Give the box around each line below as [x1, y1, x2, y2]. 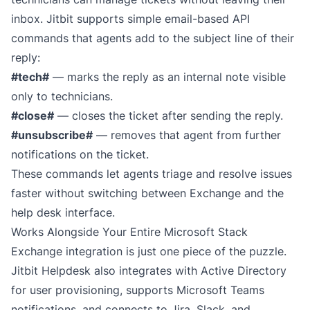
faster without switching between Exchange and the [11, 186, 284, 200]
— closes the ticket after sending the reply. [54, 109, 283, 122]
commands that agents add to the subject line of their [11, 31, 294, 45]
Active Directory [201, 264, 286, 277]
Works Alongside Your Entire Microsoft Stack [11, 225, 248, 239]
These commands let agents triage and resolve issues [11, 167, 292, 181]
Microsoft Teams [176, 283, 264, 297]
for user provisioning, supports [11, 283, 176, 297]
